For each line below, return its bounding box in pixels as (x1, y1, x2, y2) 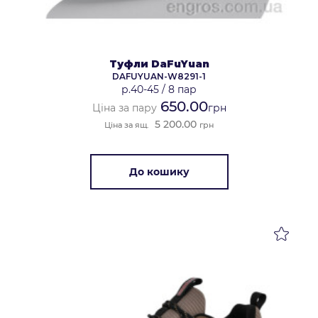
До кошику (128, 165, 190, 179)
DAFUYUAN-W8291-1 (112, 71, 206, 82)
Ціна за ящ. (104, 120, 149, 131)
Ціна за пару (92, 102, 157, 115)
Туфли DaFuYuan (109, 57, 209, 71)
